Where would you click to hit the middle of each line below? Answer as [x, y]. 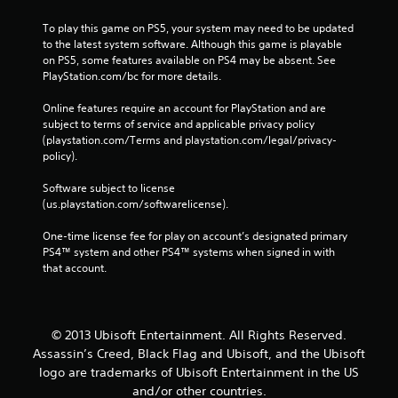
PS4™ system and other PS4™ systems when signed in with [189, 251]
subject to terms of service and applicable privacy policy [179, 123]
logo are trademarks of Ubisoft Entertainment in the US [199, 372]
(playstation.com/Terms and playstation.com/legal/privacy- [190, 139]
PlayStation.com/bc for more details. [132, 76]
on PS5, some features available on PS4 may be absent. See [189, 60]
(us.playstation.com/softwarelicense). [135, 203]
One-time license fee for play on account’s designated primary [195, 235]
